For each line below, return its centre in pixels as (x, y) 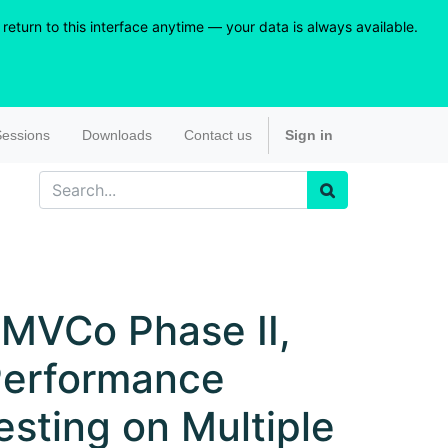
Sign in (308, 134)
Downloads (116, 134)
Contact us (217, 134)
